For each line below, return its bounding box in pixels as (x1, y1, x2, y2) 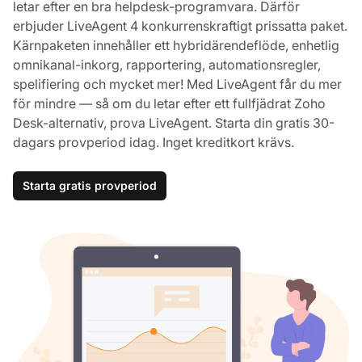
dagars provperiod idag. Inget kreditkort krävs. (13, 133, 294, 150)
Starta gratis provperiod (23, 178, 157, 192)
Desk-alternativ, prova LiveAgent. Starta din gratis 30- (13, 114, 335, 131)
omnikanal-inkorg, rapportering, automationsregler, (13, 56, 321, 73)
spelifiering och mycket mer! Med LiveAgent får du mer (13, 75, 342, 92)
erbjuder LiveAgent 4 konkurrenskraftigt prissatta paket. (13, 17, 347, 34)
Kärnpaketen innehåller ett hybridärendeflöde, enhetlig (13, 36, 339, 53)
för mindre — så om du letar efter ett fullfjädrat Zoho (13, 95, 326, 112)
